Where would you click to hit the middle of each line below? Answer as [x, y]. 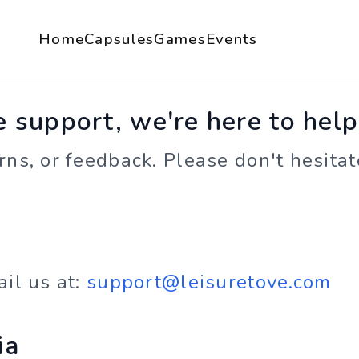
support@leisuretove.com [209, 282]
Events [232, 39]
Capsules [119, 39]
